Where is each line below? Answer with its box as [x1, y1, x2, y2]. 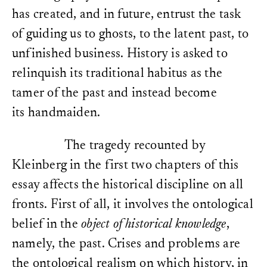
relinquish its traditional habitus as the [12, 67, 223, 81]
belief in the [12, 218, 82, 232]
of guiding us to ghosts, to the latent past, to [12, 28, 249, 42]
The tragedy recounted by [64, 139, 206, 153]
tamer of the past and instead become [12, 87, 217, 101]
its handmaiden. [12, 107, 101, 120]
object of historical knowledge [81, 218, 226, 232]
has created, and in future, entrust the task [12, 8, 241, 22]
